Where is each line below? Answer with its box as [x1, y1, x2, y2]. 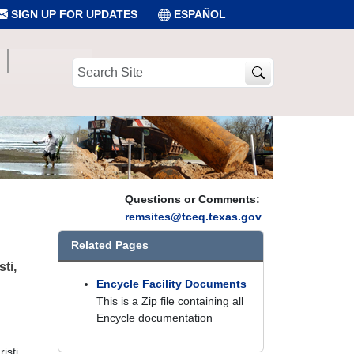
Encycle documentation [96, 311, 213, 324]
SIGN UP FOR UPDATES [8, 8, 137, 21]
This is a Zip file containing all [96, 295, 243, 307]
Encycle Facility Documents [96, 277, 247, 290]
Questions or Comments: [125, 193, 260, 205]
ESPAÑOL [174, 8, 226, 21]
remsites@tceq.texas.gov [125, 210, 262, 223]
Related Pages [71, 239, 149, 251]
